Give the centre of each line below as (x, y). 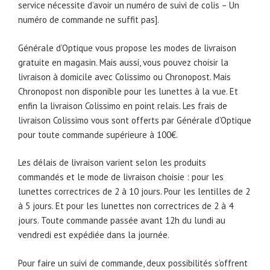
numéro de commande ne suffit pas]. (89, 20)
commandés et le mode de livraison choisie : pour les (121, 177)
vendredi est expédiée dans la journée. (94, 235)
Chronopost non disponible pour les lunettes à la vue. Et (128, 91)
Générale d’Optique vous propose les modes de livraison (127, 48)
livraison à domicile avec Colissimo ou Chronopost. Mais (124, 77)
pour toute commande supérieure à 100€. (98, 134)
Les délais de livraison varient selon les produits (112, 163)
